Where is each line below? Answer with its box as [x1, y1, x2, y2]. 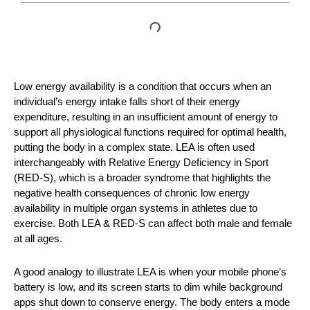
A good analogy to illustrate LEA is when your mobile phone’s [14, 266, 286, 278]
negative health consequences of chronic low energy [14, 187, 250, 199]
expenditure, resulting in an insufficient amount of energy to [14, 111, 277, 122]
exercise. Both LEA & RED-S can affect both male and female [14, 217, 292, 229]
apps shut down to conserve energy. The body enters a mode [14, 296, 290, 309]
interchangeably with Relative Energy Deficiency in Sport [14, 156, 268, 168]
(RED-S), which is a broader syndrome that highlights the [14, 172, 271, 183]
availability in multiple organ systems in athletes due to [14, 202, 257, 214]
